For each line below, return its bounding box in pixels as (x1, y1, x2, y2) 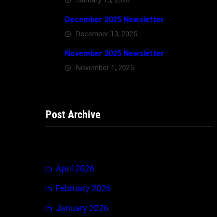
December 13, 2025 (76, 29, 137, 38)
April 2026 (56, 163, 94, 173)
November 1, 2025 (76, 63, 134, 72)
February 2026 (56, 183, 111, 193)
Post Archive (46, 108, 101, 121)
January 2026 (56, 202, 108, 213)
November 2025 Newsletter (65, 48, 164, 58)
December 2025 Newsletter (65, 15, 164, 24)
